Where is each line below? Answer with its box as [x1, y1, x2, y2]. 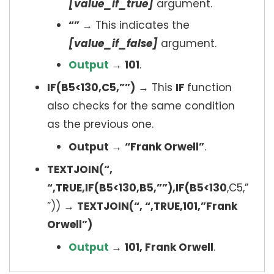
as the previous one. [47, 116, 154, 131]
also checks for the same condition [47, 98, 235, 113]
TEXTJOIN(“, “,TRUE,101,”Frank [77, 198, 237, 213]
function [187, 80, 232, 95]
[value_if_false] [68, 35, 158, 51]
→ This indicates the [82, 17, 190, 32]
